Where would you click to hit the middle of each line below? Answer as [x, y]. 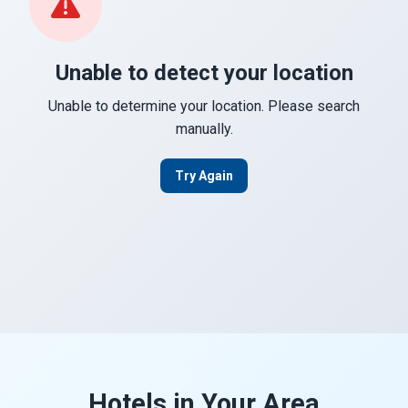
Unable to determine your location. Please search [204, 106]
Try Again [204, 176]
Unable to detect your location [204, 73]
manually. [204, 129]
